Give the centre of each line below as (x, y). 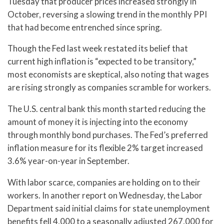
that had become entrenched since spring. (85, 27)
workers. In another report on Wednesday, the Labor (105, 195)
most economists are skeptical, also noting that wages (108, 74)
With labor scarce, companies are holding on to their (104, 182)
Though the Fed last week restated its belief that (98, 48)
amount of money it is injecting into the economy (98, 122)
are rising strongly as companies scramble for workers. (109, 87)
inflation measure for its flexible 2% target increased (105, 148)
